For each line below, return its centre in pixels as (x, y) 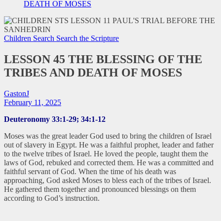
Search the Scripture (88, 38)
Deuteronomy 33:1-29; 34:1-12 (55, 119)
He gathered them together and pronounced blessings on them (100, 189)
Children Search (30, 38)
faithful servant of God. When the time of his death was (90, 171)
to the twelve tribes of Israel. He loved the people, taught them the (106, 153)
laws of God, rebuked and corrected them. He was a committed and (109, 162)
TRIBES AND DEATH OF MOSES (93, 72)
